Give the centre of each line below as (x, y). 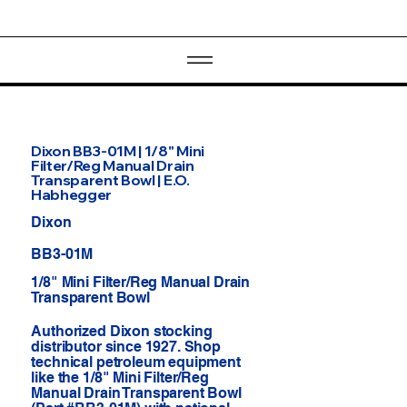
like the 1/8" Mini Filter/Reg (120, 378)
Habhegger (71, 194)
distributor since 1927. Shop (126, 347)
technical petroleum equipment (136, 362)
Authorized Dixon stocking (122, 332)
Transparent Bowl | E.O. (110, 179)
